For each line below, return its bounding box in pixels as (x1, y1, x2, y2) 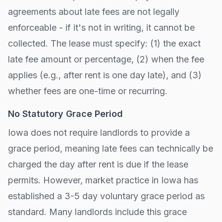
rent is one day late (85, 70, 163, 80)
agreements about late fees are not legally (8, 6, 179, 17)
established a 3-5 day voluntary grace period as (8, 191, 205, 201)
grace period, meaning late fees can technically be (8, 143, 213, 154)
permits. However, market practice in (8, 175, 161, 185)
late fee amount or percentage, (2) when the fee (8, 54, 204, 64)
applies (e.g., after (8, 70, 85, 80)
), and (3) (163, 70, 202, 80)
